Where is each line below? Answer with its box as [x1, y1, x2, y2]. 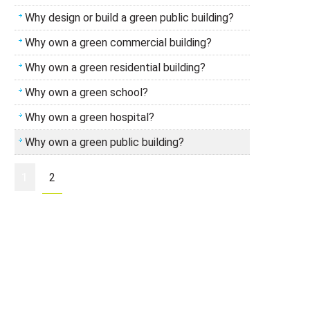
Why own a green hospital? [25, 111, 154, 124]
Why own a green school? [25, 86, 148, 99]
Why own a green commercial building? [25, 36, 212, 49]
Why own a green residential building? [25, 61, 206, 74]
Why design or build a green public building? [25, 11, 234, 24]
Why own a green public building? [25, 136, 184, 149]
